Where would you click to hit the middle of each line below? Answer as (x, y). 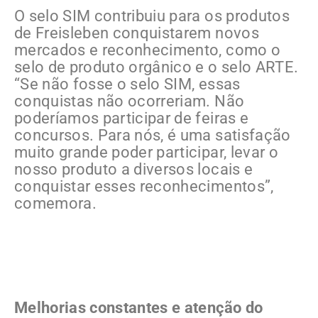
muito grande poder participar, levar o (146, 152)
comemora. (56, 203)
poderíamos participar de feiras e (132, 118)
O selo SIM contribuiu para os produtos (152, 16)
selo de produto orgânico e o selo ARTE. (157, 67)
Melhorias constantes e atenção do (139, 307)
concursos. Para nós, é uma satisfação (153, 135)
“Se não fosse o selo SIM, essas (127, 84)
